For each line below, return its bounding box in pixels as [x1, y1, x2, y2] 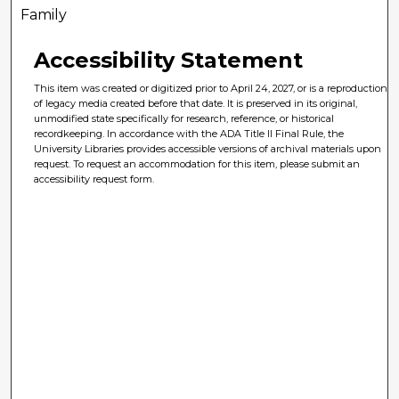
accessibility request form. [34, 173, 155, 186]
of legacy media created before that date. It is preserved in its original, [34, 97, 358, 110]
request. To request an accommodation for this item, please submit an [34, 158, 361, 171]
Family [20, 6, 68, 24]
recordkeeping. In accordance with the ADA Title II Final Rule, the [34, 127, 345, 141]
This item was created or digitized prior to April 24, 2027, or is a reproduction [34, 82, 388, 95]
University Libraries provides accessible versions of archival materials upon [34, 142, 382, 156]
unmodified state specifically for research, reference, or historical [34, 112, 335, 126]
